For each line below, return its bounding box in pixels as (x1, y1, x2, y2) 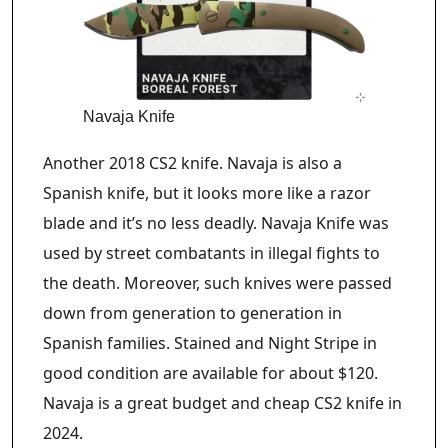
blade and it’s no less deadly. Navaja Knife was (43, 211, 389, 234)
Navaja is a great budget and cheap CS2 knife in (43, 391, 402, 414)
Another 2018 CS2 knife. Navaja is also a (43, 151, 342, 174)
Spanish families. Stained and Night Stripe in (43, 331, 377, 354)
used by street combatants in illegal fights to (43, 241, 380, 264)
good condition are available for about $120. (43, 361, 378, 384)
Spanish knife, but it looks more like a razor (43, 181, 371, 204)
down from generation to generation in (43, 301, 342, 324)
